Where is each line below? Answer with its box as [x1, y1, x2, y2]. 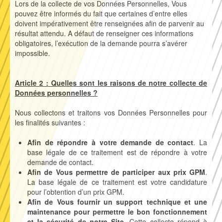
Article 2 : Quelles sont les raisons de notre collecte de [15, 78, 207, 88]
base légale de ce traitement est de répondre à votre [27, 147, 207, 158]
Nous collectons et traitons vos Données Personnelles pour [15, 108, 207, 118]
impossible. [15, 48, 50, 58]
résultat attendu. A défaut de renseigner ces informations [15, 28, 193, 39]
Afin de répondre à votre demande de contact [27, 137, 194, 148]
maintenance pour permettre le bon [27, 207, 153, 217]
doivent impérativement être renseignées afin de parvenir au [15, 18, 204, 29]
